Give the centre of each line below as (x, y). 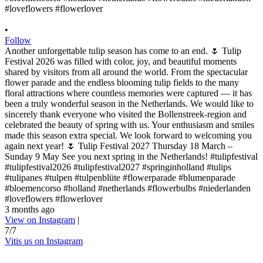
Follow (18, 40)
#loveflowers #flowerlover (54, 198)
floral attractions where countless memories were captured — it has (128, 93)
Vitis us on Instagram (44, 241)
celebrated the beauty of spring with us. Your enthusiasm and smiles (129, 124)
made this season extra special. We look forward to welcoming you (128, 135)
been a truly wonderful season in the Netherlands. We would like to (129, 103)
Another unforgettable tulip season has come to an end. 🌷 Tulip (123, 50)
